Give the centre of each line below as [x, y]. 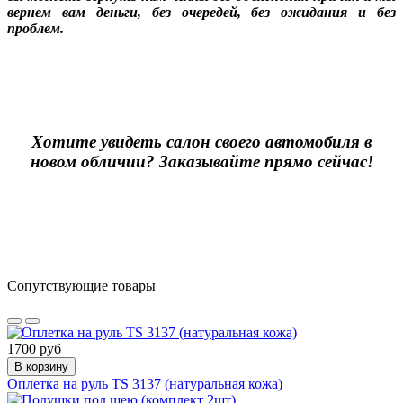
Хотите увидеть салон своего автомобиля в [201, 142]
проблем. [36, 29]
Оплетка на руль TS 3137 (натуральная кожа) [145, 384]
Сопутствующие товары [81, 286]
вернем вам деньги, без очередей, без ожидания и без [201, 13]
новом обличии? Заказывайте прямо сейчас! [201, 162]
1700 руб [34, 349]
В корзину [41, 367]
